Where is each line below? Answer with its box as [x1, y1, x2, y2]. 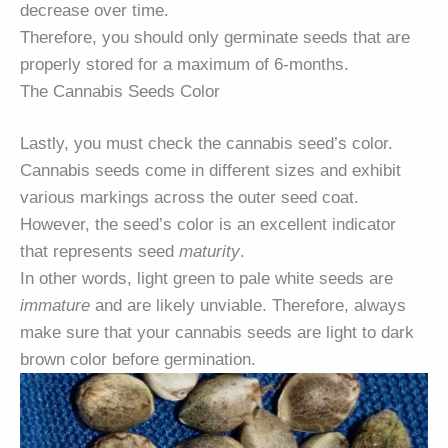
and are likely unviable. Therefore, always [90, 296, 406, 316]
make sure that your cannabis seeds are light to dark [20, 323, 414, 343]
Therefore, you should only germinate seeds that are [20, 28, 410, 48]
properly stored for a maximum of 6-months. [20, 55, 349, 75]
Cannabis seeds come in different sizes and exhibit [20, 161, 401, 181]
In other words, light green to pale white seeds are [20, 269, 393, 289]
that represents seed [20, 242, 179, 262]
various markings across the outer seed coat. [20, 188, 359, 208]
